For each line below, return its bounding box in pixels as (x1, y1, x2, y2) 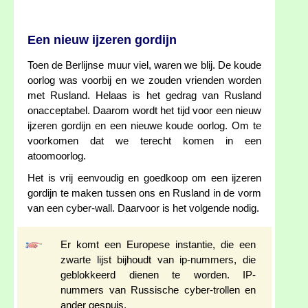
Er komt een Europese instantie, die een (60, 239, 256, 251)
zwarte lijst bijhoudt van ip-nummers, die (60, 254, 256, 266)
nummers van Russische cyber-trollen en (60, 285, 256, 296)
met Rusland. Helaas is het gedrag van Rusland (27, 90, 261, 102)
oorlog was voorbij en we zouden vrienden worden (27, 75, 261, 87)
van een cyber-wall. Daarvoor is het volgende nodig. (27, 203, 259, 214)
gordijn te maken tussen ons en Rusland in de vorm (27, 188, 261, 199)
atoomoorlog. (27, 151, 86, 162)
